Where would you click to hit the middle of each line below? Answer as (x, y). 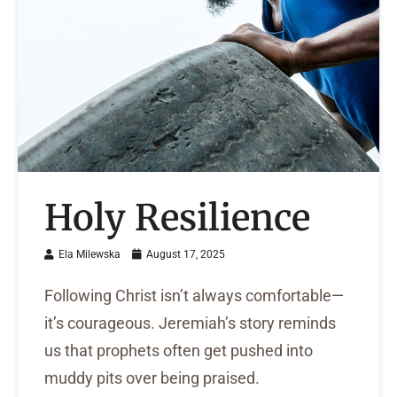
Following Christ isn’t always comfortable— (194, 296)
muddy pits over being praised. (152, 378)
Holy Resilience (177, 218)
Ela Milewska (90, 255)
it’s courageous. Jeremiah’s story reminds (190, 323)
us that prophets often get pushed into (179, 351)
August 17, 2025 (184, 255)
